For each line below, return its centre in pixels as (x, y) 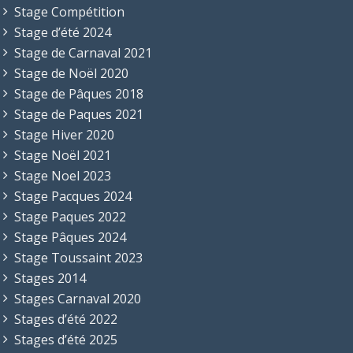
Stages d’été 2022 (66, 319)
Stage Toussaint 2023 (78, 257)
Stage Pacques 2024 (73, 196)
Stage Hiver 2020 (64, 134)
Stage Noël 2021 (63, 155)
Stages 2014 (50, 278)
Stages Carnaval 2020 (78, 298)
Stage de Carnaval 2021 (83, 52)
